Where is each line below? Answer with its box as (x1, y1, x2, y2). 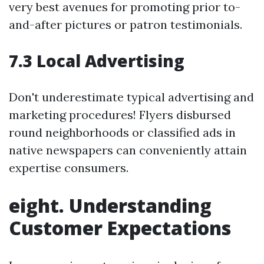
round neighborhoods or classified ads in (9, 125, 236, 140)
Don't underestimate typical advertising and (9, 90, 254, 104)
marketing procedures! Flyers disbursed (9, 107, 231, 122)
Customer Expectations (9, 215, 231, 240)
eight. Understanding (9, 193, 212, 218)
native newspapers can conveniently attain (9, 143, 247, 157)
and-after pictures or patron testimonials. (9, 17, 242, 32)
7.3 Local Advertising (9, 49, 184, 72)
